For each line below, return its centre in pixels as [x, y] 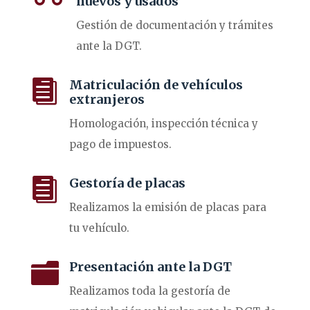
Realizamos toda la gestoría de [149, 291]
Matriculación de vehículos [156, 85]
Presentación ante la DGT [150, 267]
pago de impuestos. [120, 145]
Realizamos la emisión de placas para [167, 208]
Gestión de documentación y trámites [174, 26]
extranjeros [107, 100]
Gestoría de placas [127, 183]
